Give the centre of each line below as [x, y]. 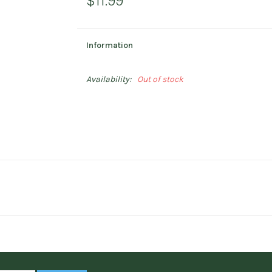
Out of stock [160, 79]
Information [109, 45]
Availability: [108, 79]
